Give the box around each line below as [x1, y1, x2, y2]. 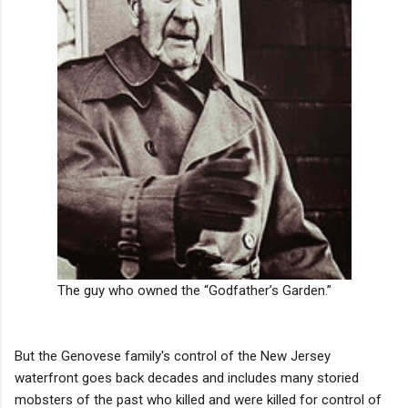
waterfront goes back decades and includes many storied [15, 369, 359, 386]
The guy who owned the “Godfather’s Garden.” [56, 281, 331, 299]
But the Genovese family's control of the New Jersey [15, 347, 331, 364]
